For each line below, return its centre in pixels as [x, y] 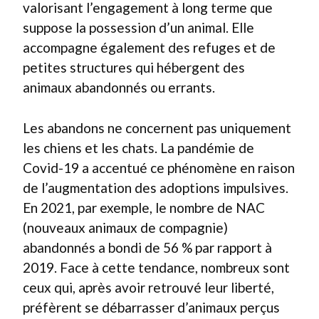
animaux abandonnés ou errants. [119, 87]
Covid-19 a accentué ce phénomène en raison [159, 167]
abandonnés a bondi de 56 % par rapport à [147, 247]
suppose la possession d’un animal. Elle [138, 27]
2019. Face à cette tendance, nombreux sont [156, 267]
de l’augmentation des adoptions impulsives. [156, 187]
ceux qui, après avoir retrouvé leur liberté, [148, 287]
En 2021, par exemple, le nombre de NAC [144, 207]
